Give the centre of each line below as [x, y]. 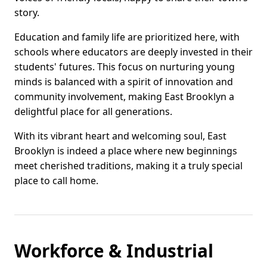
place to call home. [56, 181]
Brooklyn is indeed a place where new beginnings [126, 151]
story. [27, 13]
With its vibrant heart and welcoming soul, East [120, 136]
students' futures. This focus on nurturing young [125, 67]
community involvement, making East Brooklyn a [124, 97]
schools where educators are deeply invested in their [133, 52]
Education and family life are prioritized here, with [127, 37]
